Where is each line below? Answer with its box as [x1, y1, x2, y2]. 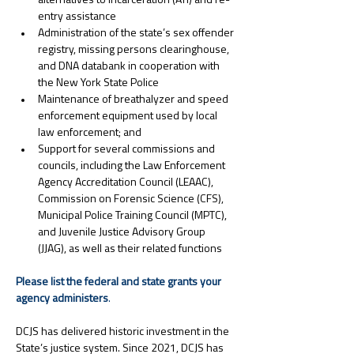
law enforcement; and [38, 127, 141, 139]
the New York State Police [38, 77, 159, 89]
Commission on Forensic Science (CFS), [38, 194, 226, 205]
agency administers [16, 293, 108, 305]
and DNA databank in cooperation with [38, 61, 222, 73]
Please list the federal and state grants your [16, 277, 224, 288]
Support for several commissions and [38, 144, 217, 156]
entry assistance [38, 11, 116, 23]
